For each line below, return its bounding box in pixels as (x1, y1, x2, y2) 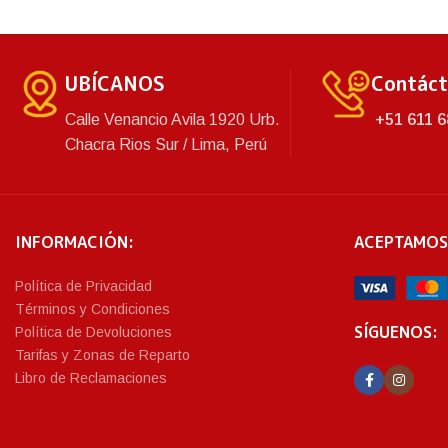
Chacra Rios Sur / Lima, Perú (65, 135, 267, 153)
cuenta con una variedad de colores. (20, 28, 273, 46)
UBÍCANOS (65, 68, 165, 97)
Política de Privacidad (15, 277, 152, 294)
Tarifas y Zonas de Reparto (15, 346, 190, 363)
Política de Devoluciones (15, 323, 172, 340)
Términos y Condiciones (15, 300, 170, 317)
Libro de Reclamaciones (15, 369, 167, 386)
